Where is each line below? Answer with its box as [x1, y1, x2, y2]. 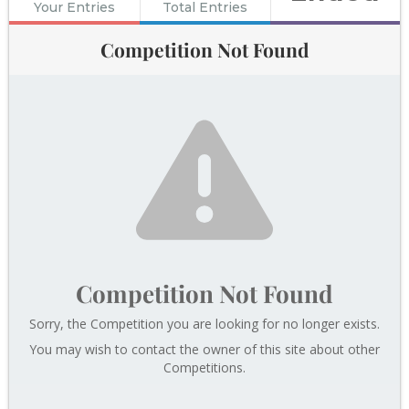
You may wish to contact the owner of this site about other [29, 340, 380, 358]
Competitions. [163, 358, 246, 376]
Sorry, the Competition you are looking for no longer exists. [29, 314, 380, 332]
